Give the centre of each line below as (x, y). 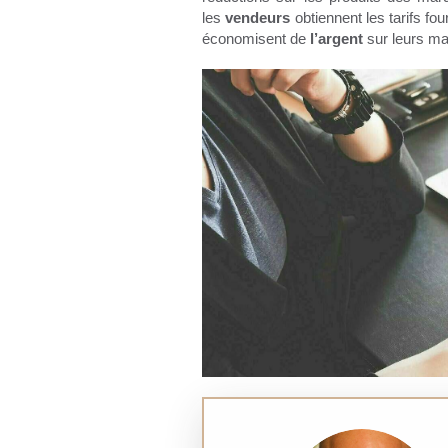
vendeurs (258, 18)
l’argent (336, 39)
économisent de (256, 39)
